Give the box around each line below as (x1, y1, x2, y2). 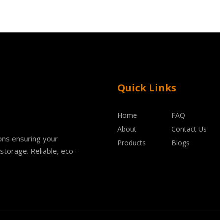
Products (117, 138, 146, 147)
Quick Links (117, 81, 176, 94)
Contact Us (171, 124, 207, 134)
